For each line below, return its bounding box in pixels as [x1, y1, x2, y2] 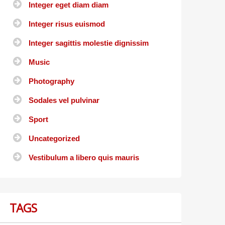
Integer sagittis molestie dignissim [29, 39, 149, 48]
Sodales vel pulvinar [29, 96, 99, 105]
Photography [29, 77, 74, 86]
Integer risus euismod [29, 20, 105, 29]
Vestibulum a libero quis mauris [29, 153, 139, 162]
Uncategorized [29, 134, 80, 143]
